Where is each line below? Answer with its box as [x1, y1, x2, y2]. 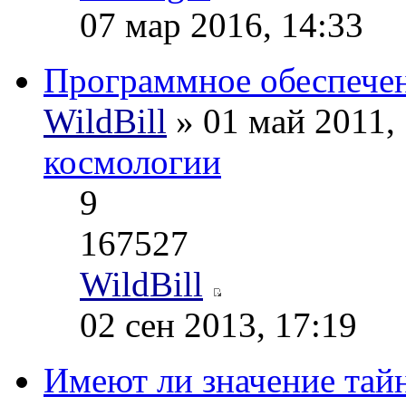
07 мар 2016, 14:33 [80, 5, 363, 45]
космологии [43, 142, 221, 182]
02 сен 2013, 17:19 [80, 305, 357, 345]
